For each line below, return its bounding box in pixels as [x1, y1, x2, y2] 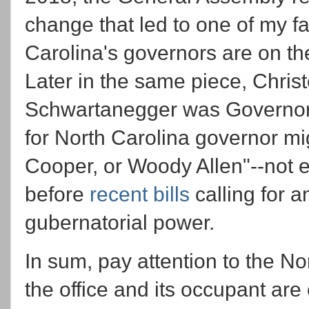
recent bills [90, 183, 190, 206]
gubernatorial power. [25, 211, 215, 235]
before [25, 183, 90, 206]
